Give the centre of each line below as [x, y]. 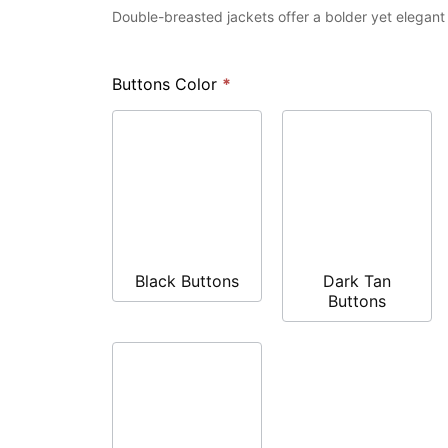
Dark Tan [357, 280]
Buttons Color [167, 83]
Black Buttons [187, 280]
